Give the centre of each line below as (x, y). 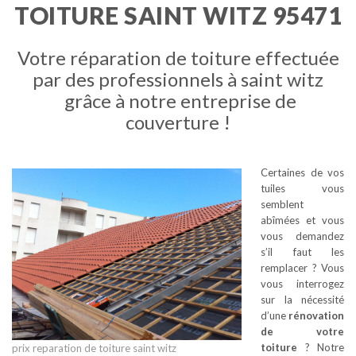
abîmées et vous (302, 220)
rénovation (316, 315)
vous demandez (302, 236)
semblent (282, 204)
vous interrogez (302, 284)
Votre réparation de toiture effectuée (178, 58)
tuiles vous (302, 188)
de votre (302, 331)
